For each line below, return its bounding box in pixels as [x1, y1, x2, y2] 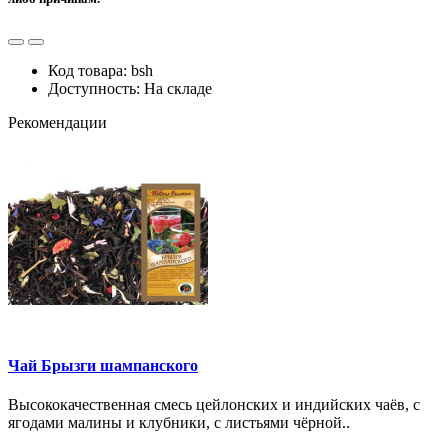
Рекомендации [8, 113, 107, 131]
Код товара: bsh [48, 61, 153, 79]
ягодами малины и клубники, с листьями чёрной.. [8, 414, 350, 432]
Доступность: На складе [48, 79, 212, 97]
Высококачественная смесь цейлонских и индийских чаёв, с [8, 396, 420, 414]
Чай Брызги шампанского [8, 357, 198, 375]
